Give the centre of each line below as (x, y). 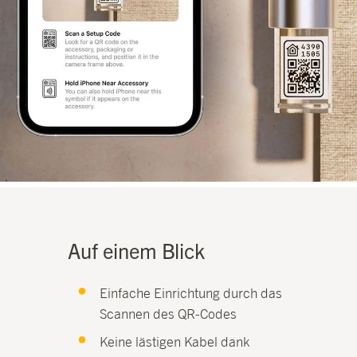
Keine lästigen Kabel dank (175, 341)
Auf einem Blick (137, 249)
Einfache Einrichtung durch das (191, 293)
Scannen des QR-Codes (169, 314)
